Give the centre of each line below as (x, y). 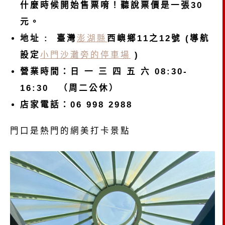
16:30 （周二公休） (70, 88)
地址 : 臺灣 (48, 38)
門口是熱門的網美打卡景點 (70, 131)
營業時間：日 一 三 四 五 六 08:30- (104, 72)
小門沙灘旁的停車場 (85, 55)
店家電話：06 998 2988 (76, 105)
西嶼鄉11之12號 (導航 (158, 38)
